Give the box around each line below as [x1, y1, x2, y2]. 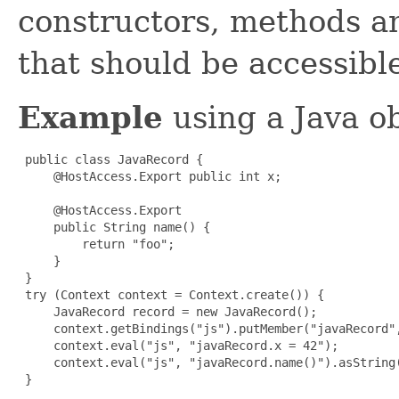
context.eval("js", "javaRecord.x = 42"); [18, 338, 338, 353]
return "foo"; [18, 236, 175, 251]
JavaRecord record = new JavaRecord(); [18, 304, 317, 319]
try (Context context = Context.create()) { [18, 287, 324, 302]
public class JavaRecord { [18, 151, 203, 167]
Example [18, 99, 163, 135]
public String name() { [18, 219, 210, 234]
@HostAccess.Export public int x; [18, 168, 281, 183]
